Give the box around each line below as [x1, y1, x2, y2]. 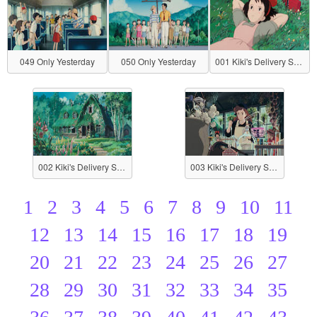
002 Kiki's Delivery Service [116, 161, 125, 173]
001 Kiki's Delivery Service [294, 55, 303, 67]
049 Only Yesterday [19, 55, 95, 67]
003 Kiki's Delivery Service [268, 161, 277, 173]
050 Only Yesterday [120, 55, 196, 67]
